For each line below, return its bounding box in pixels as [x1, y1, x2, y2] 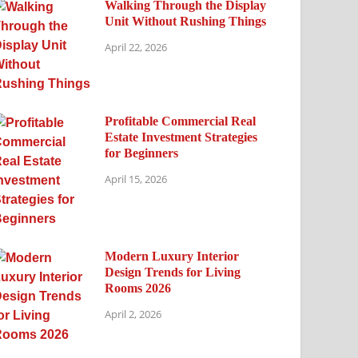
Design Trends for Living [105, 265, 241, 279]
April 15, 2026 [105, 171, 168, 186]
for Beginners [105, 146, 179, 160]
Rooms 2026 [105, 281, 172, 295]
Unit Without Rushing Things [105, 14, 267, 28]
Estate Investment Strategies [105, 130, 258, 144]
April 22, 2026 [105, 39, 168, 54]
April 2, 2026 [105, 306, 162, 321]
